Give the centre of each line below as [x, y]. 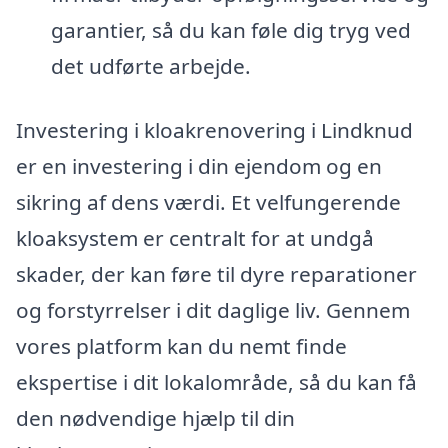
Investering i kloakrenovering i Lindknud [214, 129]
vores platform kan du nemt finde [181, 345]
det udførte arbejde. [150, 66]
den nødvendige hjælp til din [155, 417]
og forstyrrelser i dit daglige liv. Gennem [213, 309]
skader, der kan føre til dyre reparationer [216, 273]
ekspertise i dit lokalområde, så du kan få [216, 381]
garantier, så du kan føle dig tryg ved [230, 30]
